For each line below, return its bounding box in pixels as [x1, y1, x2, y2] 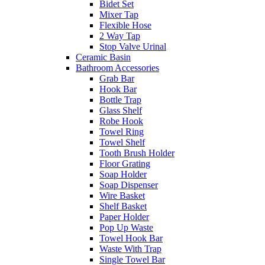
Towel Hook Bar [99, 233, 163, 244]
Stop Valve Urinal [99, 41, 166, 52]
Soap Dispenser [99, 180, 158, 190]
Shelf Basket [99, 201, 147, 212]
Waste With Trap [99, 244, 161, 254]
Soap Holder [99, 169, 147, 180]
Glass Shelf [99, 105, 142, 116]
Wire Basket [99, 190, 145, 201]
